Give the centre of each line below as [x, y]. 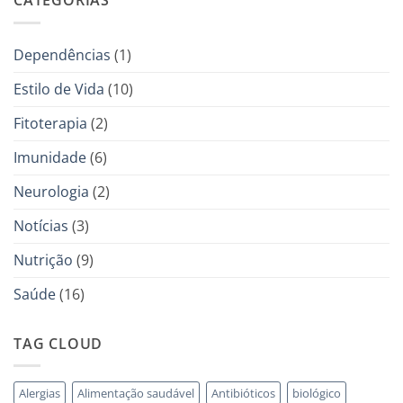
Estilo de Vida [59, 89]
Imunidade [50, 157]
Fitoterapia [50, 123]
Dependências [62, 54]
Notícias [41, 225]
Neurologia [51, 191]
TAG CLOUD [58, 343]
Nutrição [43, 260]
